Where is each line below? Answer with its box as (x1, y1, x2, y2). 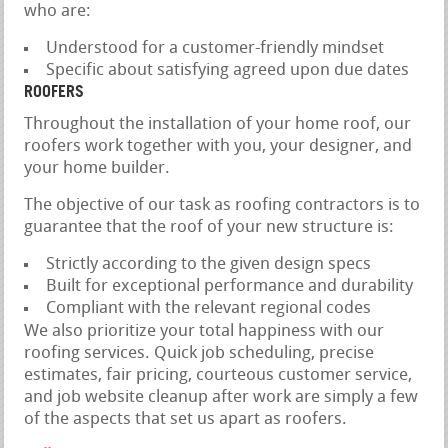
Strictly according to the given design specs (46, 256, 372, 274)
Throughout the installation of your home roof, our (24, 116, 412, 134)
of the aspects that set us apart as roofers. (24, 411, 348, 429)
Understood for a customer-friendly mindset (46, 40, 385, 58)
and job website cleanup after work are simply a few (24, 389, 419, 407)
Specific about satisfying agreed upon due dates (46, 62, 410, 80)
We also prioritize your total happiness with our (24, 323, 385, 341)
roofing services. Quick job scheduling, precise (24, 345, 375, 363)
